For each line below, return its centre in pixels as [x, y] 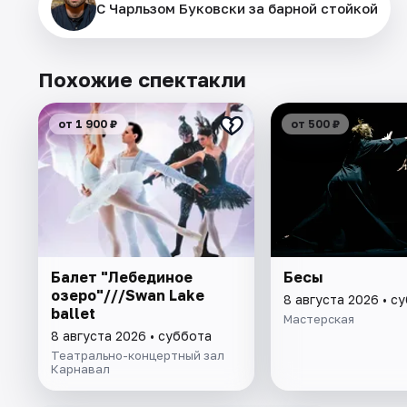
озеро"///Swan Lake [128, 295]
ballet [73, 313]
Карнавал [80, 368]
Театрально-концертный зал [138, 355]
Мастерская [318, 318]
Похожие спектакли [142, 79]
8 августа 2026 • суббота [131, 335]
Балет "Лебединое [122, 277]
